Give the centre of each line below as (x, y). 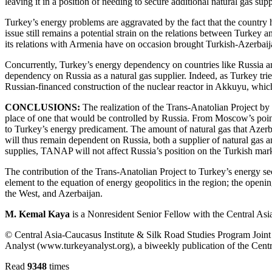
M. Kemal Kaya (39, 214)
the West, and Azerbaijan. (54, 193)
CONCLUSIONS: (42, 107)
